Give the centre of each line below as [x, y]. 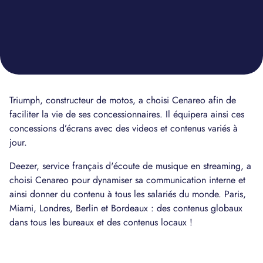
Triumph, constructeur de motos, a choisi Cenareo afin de [123, 100]
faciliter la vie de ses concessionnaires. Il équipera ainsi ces [127, 114]
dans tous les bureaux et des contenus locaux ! [101, 222]
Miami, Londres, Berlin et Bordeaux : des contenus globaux [126, 208]
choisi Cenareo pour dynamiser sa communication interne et [127, 180]
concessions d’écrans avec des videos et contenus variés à [124, 128]
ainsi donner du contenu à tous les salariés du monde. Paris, [128, 194]
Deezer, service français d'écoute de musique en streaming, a [130, 166]
